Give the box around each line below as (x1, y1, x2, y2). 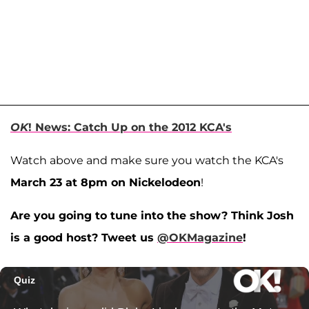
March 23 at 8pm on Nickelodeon (10, 175, 201, 189)
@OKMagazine (157, 230, 243, 244)
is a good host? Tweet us (10, 230, 157, 244)
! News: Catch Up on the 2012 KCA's (28, 120, 232, 134)
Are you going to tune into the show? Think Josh (10, 208, 294, 222)
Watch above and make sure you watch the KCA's (10, 153, 283, 167)
